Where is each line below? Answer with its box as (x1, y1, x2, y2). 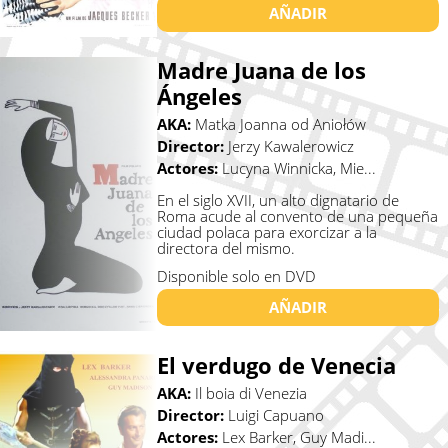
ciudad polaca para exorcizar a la (156, 222, 377, 243)
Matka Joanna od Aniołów (194, 114, 366, 135)
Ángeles (156, 81, 242, 112)
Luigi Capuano (227, 404, 324, 425)
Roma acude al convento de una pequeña (156, 206, 438, 227)
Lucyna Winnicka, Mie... (221, 158, 376, 179)
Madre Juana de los (156, 55, 366, 86)
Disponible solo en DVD (156, 266, 316, 287)
